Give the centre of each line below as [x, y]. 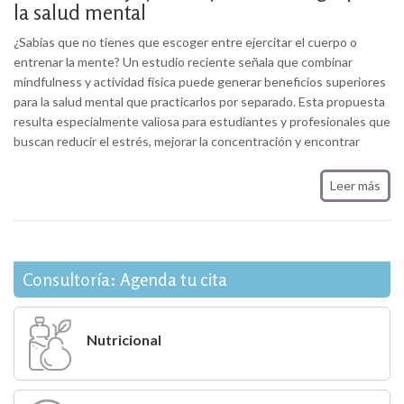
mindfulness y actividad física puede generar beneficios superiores [200, 81]
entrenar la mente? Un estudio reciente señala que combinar [183, 61]
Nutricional [124, 339]
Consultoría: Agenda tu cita [125, 279]
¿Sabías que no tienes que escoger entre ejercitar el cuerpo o [185, 41]
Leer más [355, 185]
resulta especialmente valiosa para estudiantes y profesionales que [202, 121]
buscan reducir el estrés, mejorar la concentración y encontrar [187, 141]
